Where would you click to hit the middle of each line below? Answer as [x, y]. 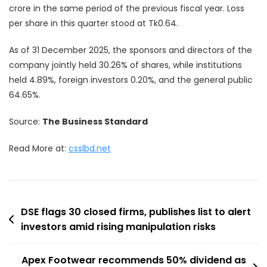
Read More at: [39, 148]
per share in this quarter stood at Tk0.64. [94, 23]
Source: [26, 121]
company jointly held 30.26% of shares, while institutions [125, 65]
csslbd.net [90, 148]
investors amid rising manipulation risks [118, 226]
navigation [38, 230]
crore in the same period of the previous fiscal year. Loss [127, 8]
